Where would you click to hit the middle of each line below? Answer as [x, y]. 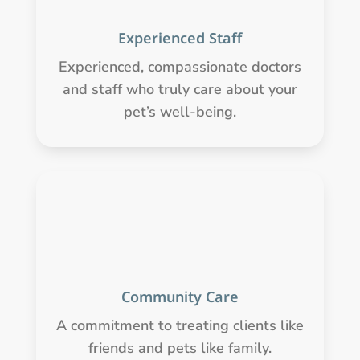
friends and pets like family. [180, 348]
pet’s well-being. [180, 111]
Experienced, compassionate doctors [180, 66]
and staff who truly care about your [180, 89]
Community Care [180, 296]
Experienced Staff [180, 37]
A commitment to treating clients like [180, 325]
